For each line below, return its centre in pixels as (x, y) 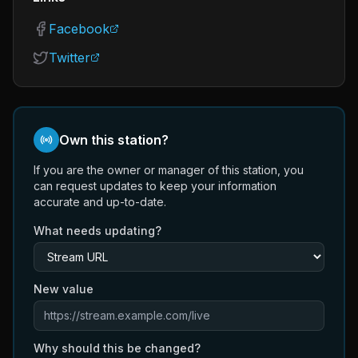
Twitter (70, 58)
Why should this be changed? (117, 348)
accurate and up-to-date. (100, 202)
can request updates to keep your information (155, 186)
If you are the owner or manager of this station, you (169, 170)
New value (64, 289)
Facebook (79, 29)
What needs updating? (97, 231)
